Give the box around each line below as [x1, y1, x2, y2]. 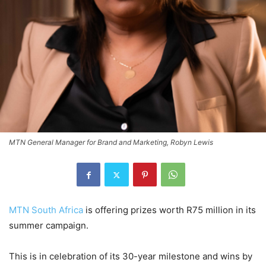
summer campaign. [9, 220, 88, 232]
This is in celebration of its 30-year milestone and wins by [9, 251, 252, 262]
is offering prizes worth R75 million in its [83, 204, 256, 216]
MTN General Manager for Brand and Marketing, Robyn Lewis [9, 138, 213, 147]
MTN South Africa [9, 204, 83, 216]
